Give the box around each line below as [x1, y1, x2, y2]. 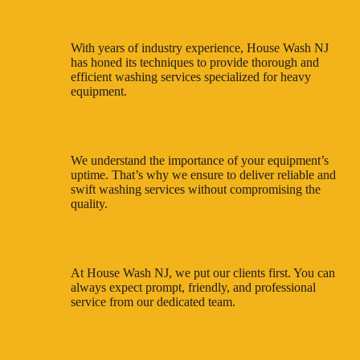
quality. [71, 196, 108, 211]
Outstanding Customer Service [48, 223, 203, 238]
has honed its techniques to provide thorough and [71, 55, 319, 69]
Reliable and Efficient [48, 111, 158, 125]
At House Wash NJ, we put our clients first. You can [71, 265, 335, 280]
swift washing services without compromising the [71, 182, 321, 196]
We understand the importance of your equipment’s [71, 153, 329, 167]
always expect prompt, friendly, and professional [71, 280, 316, 294]
